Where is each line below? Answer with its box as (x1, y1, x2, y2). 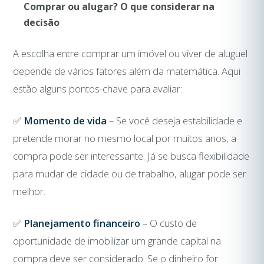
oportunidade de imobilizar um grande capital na (13, 233, 222, 247)
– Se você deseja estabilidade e (107, 113, 243, 127)
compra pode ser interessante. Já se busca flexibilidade (13, 148, 250, 163)
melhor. (13, 184, 46, 198)
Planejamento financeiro (24, 216, 141, 230)
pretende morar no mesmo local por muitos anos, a (13, 131, 237, 145)
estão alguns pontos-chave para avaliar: (13, 81, 183, 95)
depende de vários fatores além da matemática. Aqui (13, 64, 241, 78)
